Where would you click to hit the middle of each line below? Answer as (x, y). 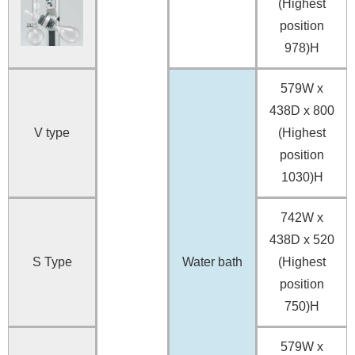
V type (52, 133)
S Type (52, 262)
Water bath (212, 262)
